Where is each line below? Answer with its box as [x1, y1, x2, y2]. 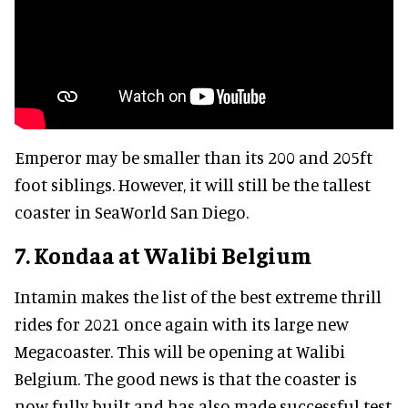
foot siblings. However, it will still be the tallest [15, 174, 371, 196]
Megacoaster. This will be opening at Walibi [15, 341, 345, 362]
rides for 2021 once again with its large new [15, 313, 349, 335]
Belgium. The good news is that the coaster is [15, 368, 357, 390]
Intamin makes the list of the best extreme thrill [15, 286, 382, 308]
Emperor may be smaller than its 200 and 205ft [15, 147, 372, 168]
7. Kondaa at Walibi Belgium [15, 240, 311, 270]
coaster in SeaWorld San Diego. [15, 201, 249, 223]
